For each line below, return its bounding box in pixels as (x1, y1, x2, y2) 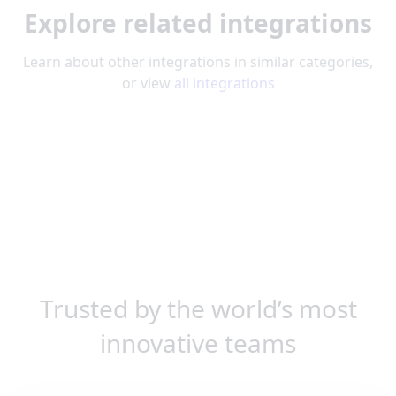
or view (121, 72, 174, 93)
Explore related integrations (24, 5, 372, 40)
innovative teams (100, 325, 296, 360)
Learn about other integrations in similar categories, (23, 51, 373, 72)
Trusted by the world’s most (39, 291, 357, 325)
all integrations (173, 72, 275, 93)
